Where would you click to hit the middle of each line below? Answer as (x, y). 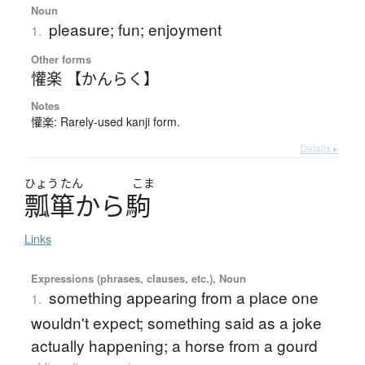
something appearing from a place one (183, 297)
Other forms (61, 59)
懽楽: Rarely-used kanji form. (105, 121)
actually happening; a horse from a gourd (174, 345)
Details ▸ (319, 147)
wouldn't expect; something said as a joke (176, 322)
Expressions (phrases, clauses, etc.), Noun (138, 278)
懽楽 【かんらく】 (95, 77)
